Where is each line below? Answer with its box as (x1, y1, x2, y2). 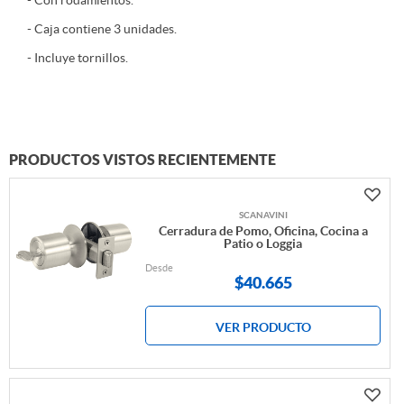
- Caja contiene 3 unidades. (27, 22, 177, 37)
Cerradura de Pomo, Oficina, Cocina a (158, 224, 368, 239)
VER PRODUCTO (215, 320, 311, 335)
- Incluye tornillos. (27, 50, 128, 66)
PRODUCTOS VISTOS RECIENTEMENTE (9, 151, 276, 169)
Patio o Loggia (224, 236, 303, 252)
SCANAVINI (238, 210, 288, 221)
